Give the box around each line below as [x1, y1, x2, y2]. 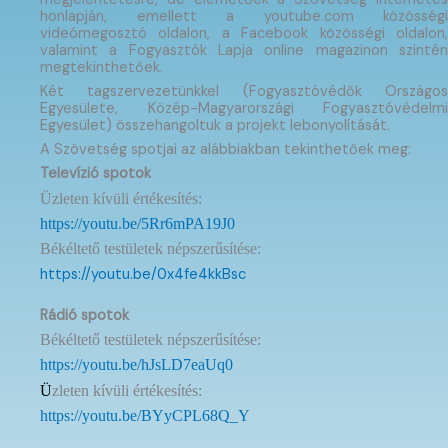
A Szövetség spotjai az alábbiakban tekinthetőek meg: [40, 140, 415, 160]
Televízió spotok [40, 164, 151, 184]
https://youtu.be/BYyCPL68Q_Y [40, 406, 250, 424]
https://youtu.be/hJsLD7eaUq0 [40, 356, 233, 374]
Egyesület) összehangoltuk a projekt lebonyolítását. [40, 115, 390, 135]
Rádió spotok [40, 305, 129, 325]
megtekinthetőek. [40, 57, 163, 77]
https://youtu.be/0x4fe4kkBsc [40, 264, 246, 284]
